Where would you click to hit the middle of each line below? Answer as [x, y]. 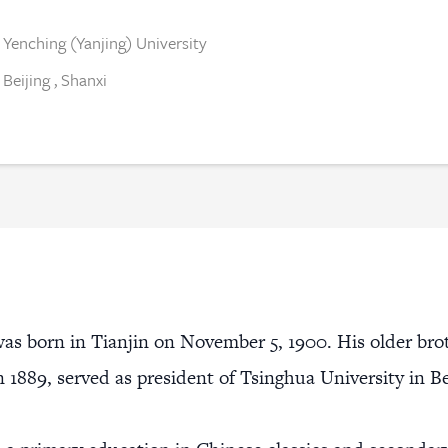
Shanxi [84, 79]
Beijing [27, 79]
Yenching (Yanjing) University [105, 42]
